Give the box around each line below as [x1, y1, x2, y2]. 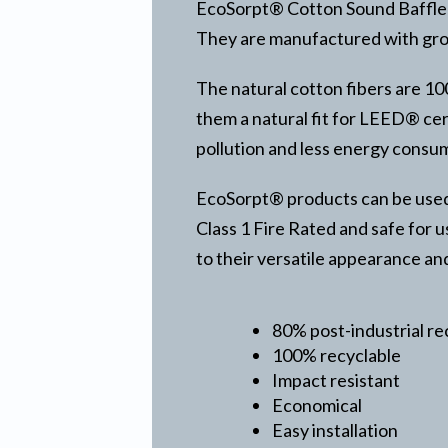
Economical [272, 394, 363, 417]
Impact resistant [272, 369, 401, 392]
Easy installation [272, 419, 399, 442]
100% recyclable [272, 344, 402, 367]
